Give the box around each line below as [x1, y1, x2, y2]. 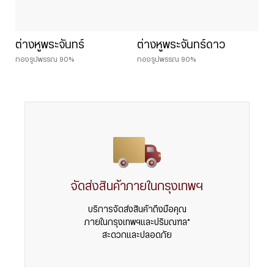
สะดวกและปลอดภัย [102, 231, 172, 240]
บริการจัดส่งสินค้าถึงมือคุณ [87, 206, 187, 215]
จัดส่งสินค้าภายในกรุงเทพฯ [71, 180, 203, 193]
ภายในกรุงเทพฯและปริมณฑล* [84, 218, 190, 228]
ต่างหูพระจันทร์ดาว [137, 40, 225, 51]
